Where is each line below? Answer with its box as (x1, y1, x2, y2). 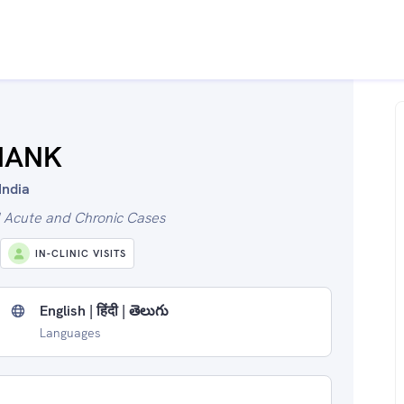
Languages (40, 325, 101, 341)
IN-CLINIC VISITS (35, 247, 126, 260)
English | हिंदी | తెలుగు (40, 301, 169, 320)
